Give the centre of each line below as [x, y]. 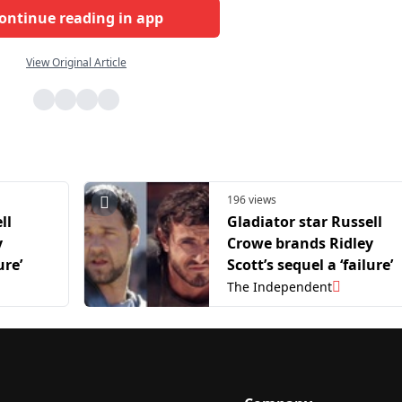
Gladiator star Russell [305, 221]
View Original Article [76, 63]
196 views [252, 200]
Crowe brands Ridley [300, 243]
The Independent [280, 287]
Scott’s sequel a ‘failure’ [310, 264]
